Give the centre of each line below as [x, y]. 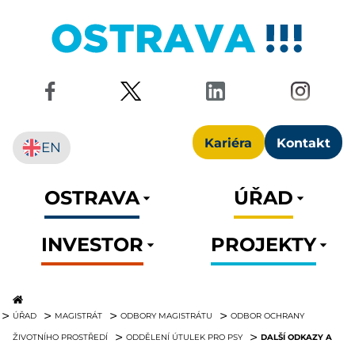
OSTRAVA [92, 196]
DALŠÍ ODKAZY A [296, 337]
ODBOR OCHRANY [267, 316]
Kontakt [303, 142]
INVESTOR [92, 243]
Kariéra [229, 142]
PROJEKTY [263, 243]
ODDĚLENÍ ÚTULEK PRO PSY [184, 337]
